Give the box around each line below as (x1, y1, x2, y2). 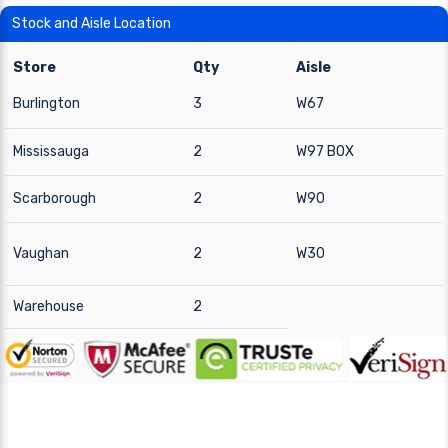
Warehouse (13, 298, 84, 315)
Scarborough (13, 190, 96, 207)
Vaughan (13, 245, 69, 262)
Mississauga (13, 143, 89, 160)
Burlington (13, 95, 80, 112)
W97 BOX (296, 143, 354, 160)
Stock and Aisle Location (12, 15, 171, 32)
